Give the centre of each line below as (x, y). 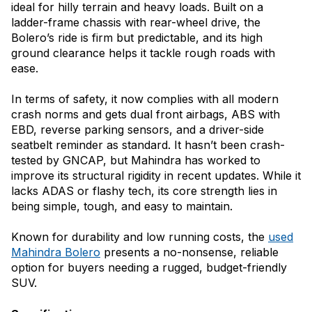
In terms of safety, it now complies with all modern (145, 99)
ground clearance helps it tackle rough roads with (143, 53)
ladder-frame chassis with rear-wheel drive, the (136, 23)
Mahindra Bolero (56, 252)
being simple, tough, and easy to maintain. (122, 206)
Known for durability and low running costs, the (140, 237)
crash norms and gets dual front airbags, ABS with (146, 115)
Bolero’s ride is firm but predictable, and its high (137, 38)
